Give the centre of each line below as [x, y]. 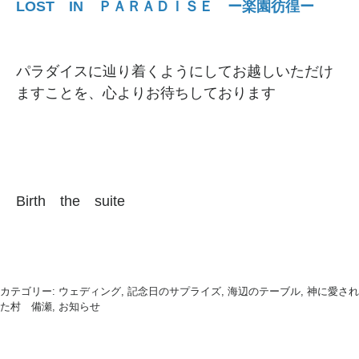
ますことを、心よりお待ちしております [146, 93]
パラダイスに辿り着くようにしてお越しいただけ [175, 72]
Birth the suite [71, 202]
